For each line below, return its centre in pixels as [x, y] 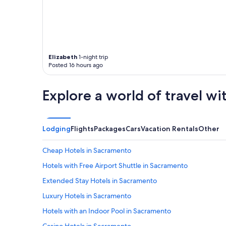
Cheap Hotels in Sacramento [87, 151]
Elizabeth [63, 57]
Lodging [56, 129]
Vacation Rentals [169, 129]
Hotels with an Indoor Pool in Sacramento [107, 211]
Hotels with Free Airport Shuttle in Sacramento [115, 166]
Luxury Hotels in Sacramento [87, 196]
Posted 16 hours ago [76, 65]
